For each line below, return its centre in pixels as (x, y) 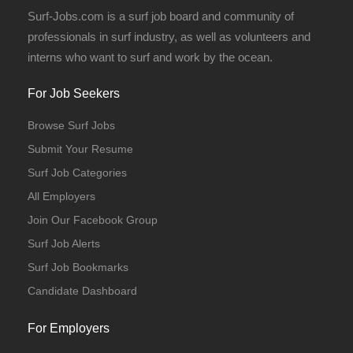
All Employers (61, 196)
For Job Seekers (74, 93)
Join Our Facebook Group (93, 220)
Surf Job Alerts (64, 243)
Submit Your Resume (80, 149)
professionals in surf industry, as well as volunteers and (169, 37)
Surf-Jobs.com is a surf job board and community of (161, 16)
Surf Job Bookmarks (78, 267)
